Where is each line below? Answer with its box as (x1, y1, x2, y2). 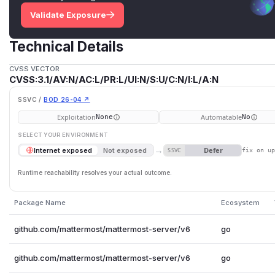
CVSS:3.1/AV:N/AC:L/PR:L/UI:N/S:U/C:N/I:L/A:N (9, 74, 219, 86)
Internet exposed (33, 145, 92, 155)
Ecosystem (220, 198, 260, 207)
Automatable (200, 112, 242, 122)
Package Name (14, 198, 66, 207)
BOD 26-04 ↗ (44, 96, 90, 104)
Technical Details (9, 38, 124, 55)
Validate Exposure (29, 10, 106, 20)
